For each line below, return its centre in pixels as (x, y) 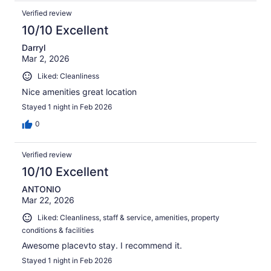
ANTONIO (41, 189)
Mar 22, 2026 (48, 200)
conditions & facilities (58, 230)
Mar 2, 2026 (46, 59)
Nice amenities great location (79, 91)
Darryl (34, 48)
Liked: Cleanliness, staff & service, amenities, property (129, 217)
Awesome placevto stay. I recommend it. (102, 245)
